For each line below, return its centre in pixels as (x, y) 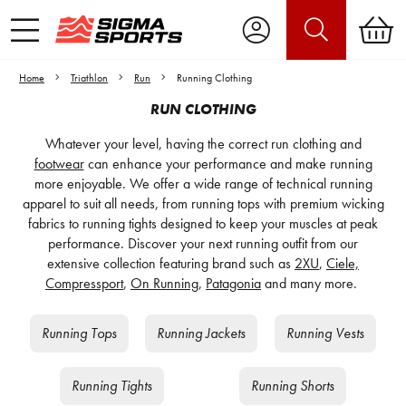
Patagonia (233, 283)
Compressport (84, 283)
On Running (164, 283)
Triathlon (89, 78)
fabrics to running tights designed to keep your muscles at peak (203, 223)
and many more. (311, 283)
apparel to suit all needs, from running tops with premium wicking (203, 203)
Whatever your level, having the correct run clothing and (203, 144)
